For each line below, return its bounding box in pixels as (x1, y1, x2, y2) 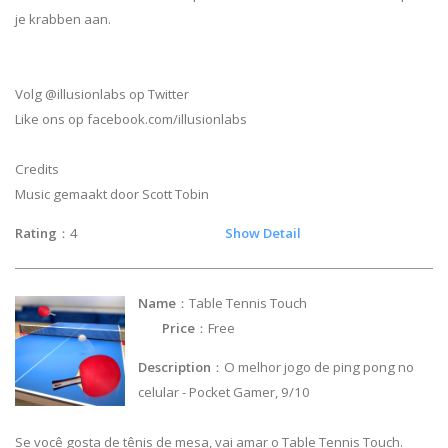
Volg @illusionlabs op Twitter (15, 84, 189, 103)
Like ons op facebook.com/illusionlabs (15, 109, 247, 128)
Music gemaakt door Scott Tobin (15, 184, 209, 203)
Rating (15, 224, 57, 242)
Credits (15, 159, 59, 178)
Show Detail (225, 224, 301, 242)
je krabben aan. (15, 9, 111, 28)
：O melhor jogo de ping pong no (211, 357, 415, 376)
